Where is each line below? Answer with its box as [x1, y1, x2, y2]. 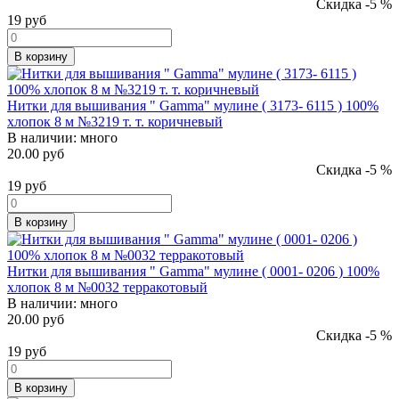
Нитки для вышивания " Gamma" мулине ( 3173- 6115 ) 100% [7, 97, 379, 113]
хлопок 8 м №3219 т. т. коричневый [7, 113, 223, 129]
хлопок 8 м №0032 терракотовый [7, 279, 208, 295]
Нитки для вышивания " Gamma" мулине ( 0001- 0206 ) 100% [7, 263, 379, 279]
